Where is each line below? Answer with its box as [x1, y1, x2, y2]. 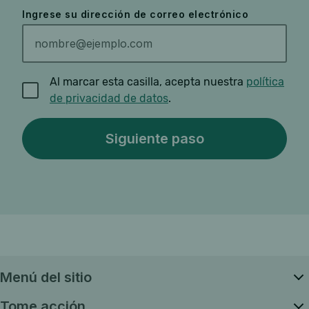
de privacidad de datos [50, 92, 168, 105]
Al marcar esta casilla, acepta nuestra [50, 75, 246, 88]
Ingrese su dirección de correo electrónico [22, 8, 248, 20]
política [246, 75, 284, 88]
